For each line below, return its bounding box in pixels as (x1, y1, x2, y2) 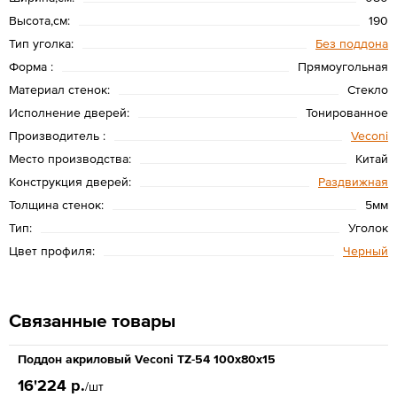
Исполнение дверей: (9, 105, 129, 120)
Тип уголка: (9, 35, 74, 51)
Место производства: (9, 151, 131, 166)
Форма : (9, 58, 53, 74)
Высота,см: (9, 12, 70, 27)
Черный (343, 243, 388, 258)
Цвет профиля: (9, 243, 95, 258)
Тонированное (306, 105, 388, 120)
